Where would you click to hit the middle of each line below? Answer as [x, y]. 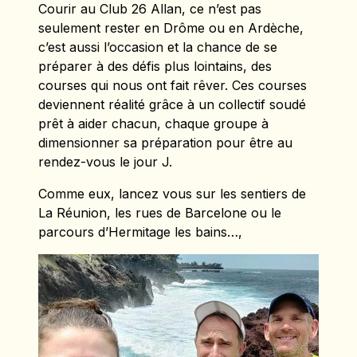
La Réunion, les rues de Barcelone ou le [160, 212]
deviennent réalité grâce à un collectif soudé [172, 104]
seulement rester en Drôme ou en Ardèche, [171, 27]
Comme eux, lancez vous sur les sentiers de [172, 193]
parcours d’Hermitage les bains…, [140, 231]
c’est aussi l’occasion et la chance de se [158, 47]
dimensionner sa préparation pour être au [165, 142]
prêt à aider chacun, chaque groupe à [153, 123]
